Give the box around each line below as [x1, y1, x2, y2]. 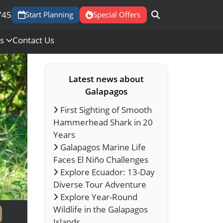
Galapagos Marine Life [58, 141, 146, 153]
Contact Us [12, 34, 54, 46]
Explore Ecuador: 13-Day [58, 166, 155, 178]
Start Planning [25, 9, 73, 20]
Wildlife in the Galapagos [53, 204, 148, 216]
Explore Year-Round [58, 191, 138, 203]
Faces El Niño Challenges [53, 154, 148, 166]
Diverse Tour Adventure [53, 179, 146, 191]
